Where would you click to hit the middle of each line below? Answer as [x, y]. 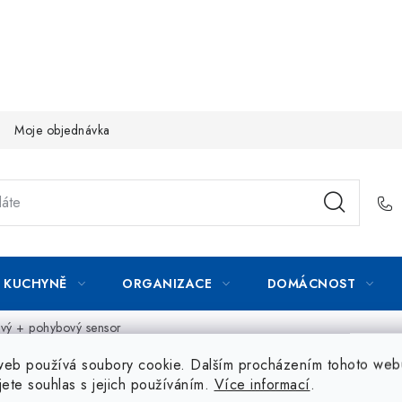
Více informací [262, 384]
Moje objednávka [62, 130]
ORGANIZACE [167, 284]
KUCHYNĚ [35, 284]
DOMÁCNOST [311, 284]
